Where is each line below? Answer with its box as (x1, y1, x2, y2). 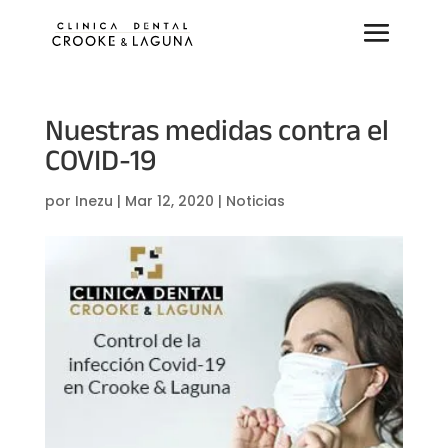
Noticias (225, 191, 285, 211)
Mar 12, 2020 (124, 191, 214, 211)
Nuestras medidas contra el (44, 110, 389, 156)
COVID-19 (44, 140, 156, 186)
